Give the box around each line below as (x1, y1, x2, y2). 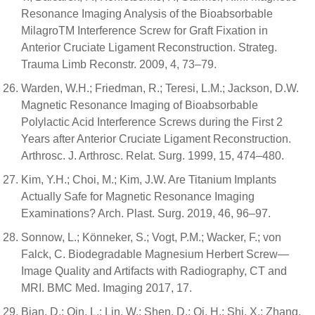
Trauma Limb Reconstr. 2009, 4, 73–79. (21, 58, 217, 70)
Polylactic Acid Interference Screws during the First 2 (21, 116, 283, 128)
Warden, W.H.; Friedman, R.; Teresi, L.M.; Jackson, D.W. (21, 82, 299, 94)
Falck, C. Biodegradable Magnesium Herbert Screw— (21, 248, 289, 260)
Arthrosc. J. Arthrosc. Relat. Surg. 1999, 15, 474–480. (21, 150, 284, 162)
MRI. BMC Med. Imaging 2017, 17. (21, 282, 192, 294)
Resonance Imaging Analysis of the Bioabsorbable (21, 8, 273, 20)
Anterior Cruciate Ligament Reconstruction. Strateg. (21, 41, 277, 53)
